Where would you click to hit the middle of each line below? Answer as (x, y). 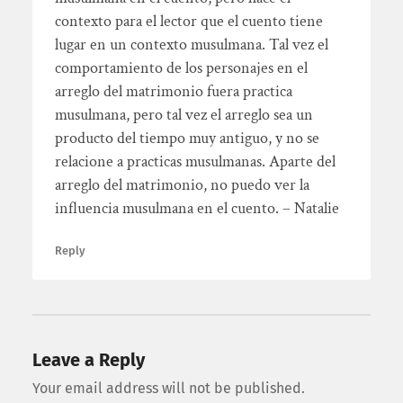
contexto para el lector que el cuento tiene (188, 21)
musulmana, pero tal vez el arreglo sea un (184, 114)
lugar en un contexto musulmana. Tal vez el (191, 44)
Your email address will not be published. (168, 389)
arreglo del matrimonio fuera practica (173, 91)
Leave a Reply (88, 360)
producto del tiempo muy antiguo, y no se (187, 138)
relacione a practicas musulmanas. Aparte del (195, 161)
